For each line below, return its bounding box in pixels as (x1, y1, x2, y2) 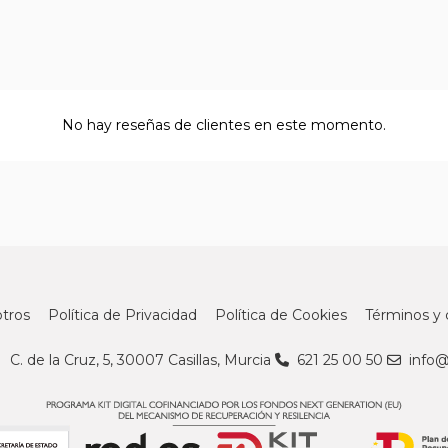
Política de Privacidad (47, 305, 197, 324)
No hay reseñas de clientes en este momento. (62, 115, 386, 134)
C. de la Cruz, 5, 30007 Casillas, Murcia (9, 350, 271, 369)
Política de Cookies (214, 305, 347, 324)
